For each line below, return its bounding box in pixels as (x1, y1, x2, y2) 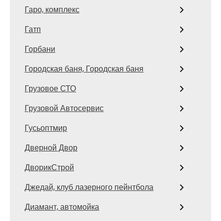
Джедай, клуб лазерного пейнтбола (25, 182, 153, 193)
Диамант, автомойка (25, 201, 99, 213)
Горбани (25, 43, 55, 55)
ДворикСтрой (25, 162, 74, 173)
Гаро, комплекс (25, 4, 79, 15)
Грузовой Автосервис (25, 103, 104, 114)
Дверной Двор (25, 142, 77, 153)
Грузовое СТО (25, 83, 76, 94)
